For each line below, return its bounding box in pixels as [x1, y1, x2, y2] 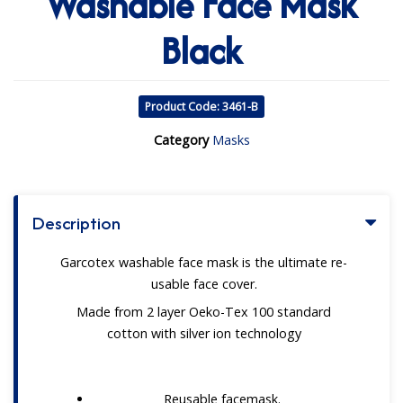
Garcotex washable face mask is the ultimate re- [60, 253, 347, 271]
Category [153, 131, 209, 149]
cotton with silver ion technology [106, 324, 301, 342]
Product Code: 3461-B [145, 99, 258, 115]
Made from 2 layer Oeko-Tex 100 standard [76, 302, 331, 320]
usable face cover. [150, 274, 257, 292]
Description [31, 210, 121, 237]
